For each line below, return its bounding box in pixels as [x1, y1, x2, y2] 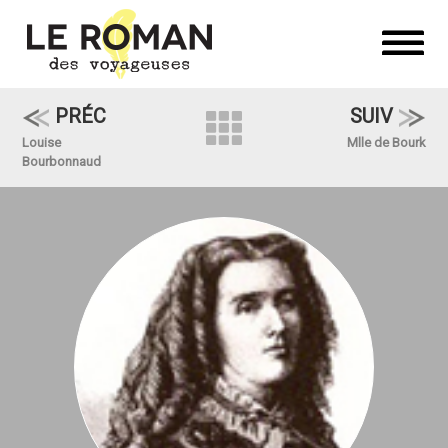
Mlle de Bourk [347, 135, 427, 150]
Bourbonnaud [21, 154, 101, 169]
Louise [21, 135, 61, 150]
